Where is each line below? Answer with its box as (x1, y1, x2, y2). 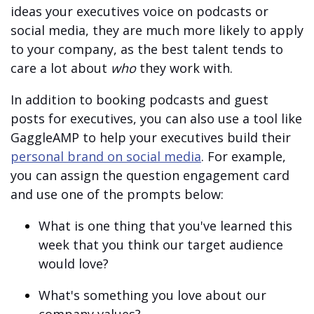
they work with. (136, 60, 233, 76)
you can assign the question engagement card (11, 167, 289, 184)
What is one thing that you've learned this (39, 217, 292, 234)
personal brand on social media (11, 148, 201, 165)
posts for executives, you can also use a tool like (11, 110, 302, 127)
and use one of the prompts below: (11, 186, 224, 203)
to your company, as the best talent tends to (11, 41, 283, 57)
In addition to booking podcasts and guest (11, 91, 268, 108)
